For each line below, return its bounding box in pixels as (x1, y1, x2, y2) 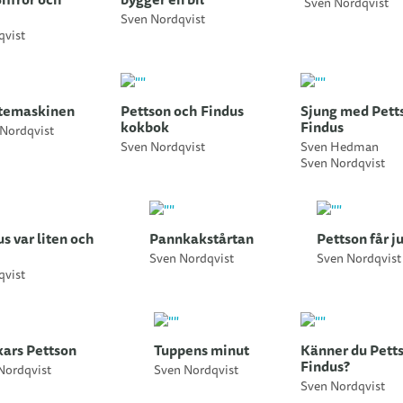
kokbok (121, 117, 169, 139)
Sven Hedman (300, 139, 379, 157)
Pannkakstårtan (149, 228, 254, 250)
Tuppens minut (154, 340, 249, 362)
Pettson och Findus (121, 101, 244, 122)
